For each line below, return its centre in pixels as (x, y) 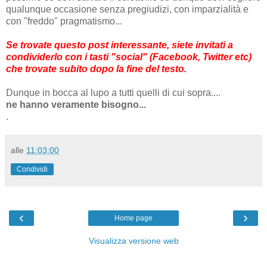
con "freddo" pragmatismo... (64, 21)
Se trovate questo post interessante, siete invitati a (119, 45)
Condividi (32, 169)
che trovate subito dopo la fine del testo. (97, 69)
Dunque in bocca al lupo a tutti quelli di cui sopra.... (113, 92)
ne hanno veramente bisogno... (76, 104)
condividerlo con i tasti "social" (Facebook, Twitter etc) (129, 57)
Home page (133, 218)
